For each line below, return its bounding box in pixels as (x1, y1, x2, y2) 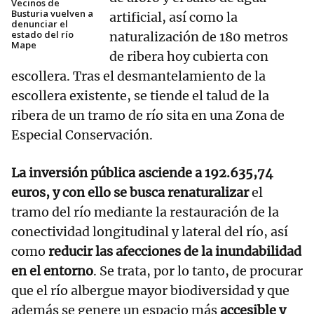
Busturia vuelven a (11, 7, 93, 20)
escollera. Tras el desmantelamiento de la (11, 68, 266, 85)
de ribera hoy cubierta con (109, 48, 268, 65)
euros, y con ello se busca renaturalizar (11, 184, 252, 201)
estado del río (11, 28, 74, 41)
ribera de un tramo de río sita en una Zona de (11, 107, 285, 124)
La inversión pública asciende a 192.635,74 (11, 165, 273, 182)
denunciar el (11, 18, 68, 31)
